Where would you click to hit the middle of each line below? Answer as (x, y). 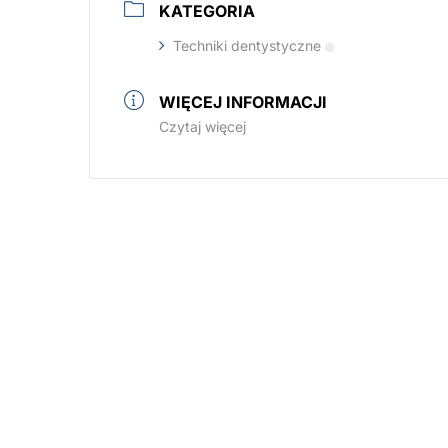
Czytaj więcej (202, 126)
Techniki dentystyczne (247, 45)
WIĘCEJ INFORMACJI (243, 102)
